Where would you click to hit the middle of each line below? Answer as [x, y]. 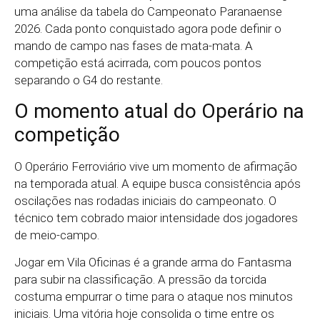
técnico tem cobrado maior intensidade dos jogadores [156, 217]
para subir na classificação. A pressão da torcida [140, 279]
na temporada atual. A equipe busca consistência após [157, 183]
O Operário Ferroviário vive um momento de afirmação [156, 166]
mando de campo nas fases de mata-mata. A [134, 46]
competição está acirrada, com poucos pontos [138, 63]
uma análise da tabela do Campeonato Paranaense [148, 12]
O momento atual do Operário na [159, 111]
